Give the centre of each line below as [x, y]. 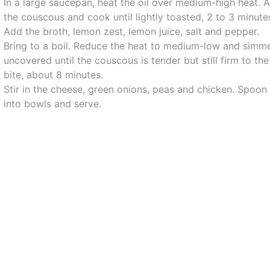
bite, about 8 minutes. [54, 75]
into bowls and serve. [53, 104]
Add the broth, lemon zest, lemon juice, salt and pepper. [132, 31]
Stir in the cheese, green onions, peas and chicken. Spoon [136, 89]
